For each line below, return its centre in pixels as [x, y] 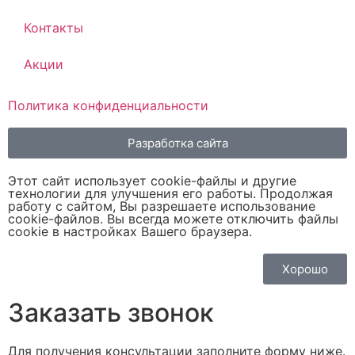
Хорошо [305, 269]
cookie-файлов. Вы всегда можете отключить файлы [173, 218]
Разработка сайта [177, 143]
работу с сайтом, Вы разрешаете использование [162, 206]
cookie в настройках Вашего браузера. [130, 231]
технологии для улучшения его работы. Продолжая [170, 193]
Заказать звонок [111, 312]
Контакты [53, 27]
